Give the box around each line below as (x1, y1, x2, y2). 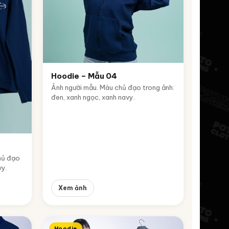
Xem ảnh (58, 184, 87, 192)
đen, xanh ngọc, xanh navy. (51, 93, 135, 101)
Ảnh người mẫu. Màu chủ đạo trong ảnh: (51, 83, 174, 91)
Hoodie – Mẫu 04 (51, 71, 117, 81)
